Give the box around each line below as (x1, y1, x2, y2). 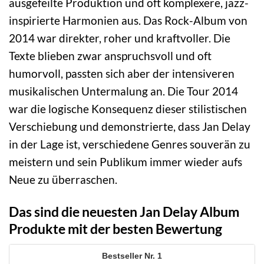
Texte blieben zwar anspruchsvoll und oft (9, 48, 212, 62)
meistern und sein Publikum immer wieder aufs (9, 154, 242, 169)
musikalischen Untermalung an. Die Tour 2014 (9, 84, 238, 98)
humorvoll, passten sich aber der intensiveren (9, 66, 235, 80)
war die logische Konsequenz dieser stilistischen (9, 101, 247, 115)
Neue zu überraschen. (9, 172, 117, 186)
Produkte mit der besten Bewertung (9, 220, 222, 237)
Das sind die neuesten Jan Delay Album (9, 203, 239, 220)
